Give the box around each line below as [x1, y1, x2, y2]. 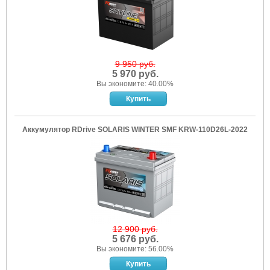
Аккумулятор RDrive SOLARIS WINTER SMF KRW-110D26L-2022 [22, 125, 248, 134]
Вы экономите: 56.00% [96, 245, 174, 253]
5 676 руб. [111, 234, 159, 244]
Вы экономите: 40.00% [96, 80, 174, 88]
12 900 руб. [112, 224, 158, 234]
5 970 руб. [111, 69, 159, 79]
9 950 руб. [115, 59, 155, 69]
